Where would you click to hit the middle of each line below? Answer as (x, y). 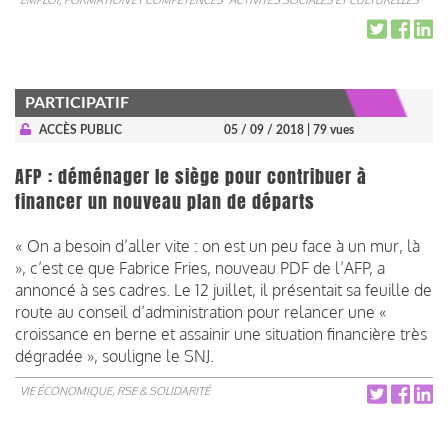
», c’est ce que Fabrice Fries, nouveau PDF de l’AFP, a (200, 267)
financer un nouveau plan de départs (165, 201)
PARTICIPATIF (77, 102)
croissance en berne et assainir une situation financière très (221, 333)
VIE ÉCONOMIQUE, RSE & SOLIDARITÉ (115, 390)
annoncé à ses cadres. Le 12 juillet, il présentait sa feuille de (223, 289)
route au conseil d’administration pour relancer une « (201, 311)
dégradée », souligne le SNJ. (114, 355)
